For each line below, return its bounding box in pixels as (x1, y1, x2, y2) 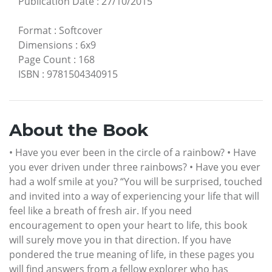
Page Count (18, 53, 71, 67)
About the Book (9, 120, 148, 141)
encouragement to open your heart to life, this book (9, 219, 247, 233)
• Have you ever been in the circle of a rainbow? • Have (9, 146, 256, 160)
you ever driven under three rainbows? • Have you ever (9, 160, 260, 174)
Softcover (59, 24, 103, 38)
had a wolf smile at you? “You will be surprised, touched (9, 175, 262, 189)
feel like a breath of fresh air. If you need (9, 204, 192, 218)
